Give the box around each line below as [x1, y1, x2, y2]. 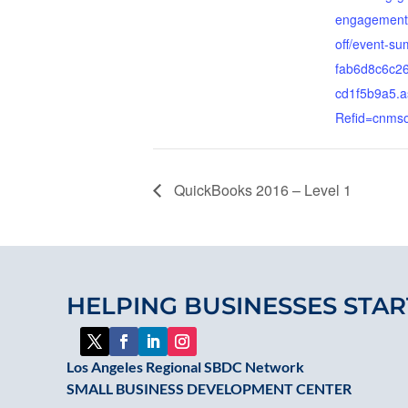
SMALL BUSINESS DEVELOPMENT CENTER [66, 380, 352, 398]
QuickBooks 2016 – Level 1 [170, 178, 352, 200]
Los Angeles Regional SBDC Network [66, 358, 305, 376]
